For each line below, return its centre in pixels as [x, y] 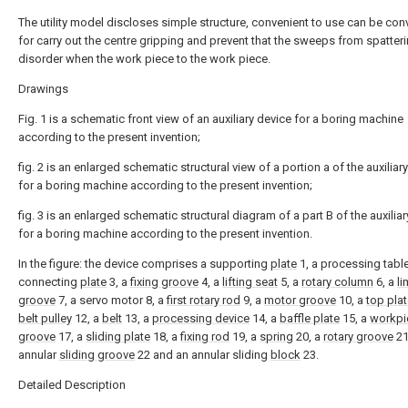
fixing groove [164, 281]
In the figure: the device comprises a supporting [144, 263]
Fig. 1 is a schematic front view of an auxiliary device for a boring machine [211, 118]
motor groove [300, 300]
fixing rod [205, 336]
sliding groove [97, 354]
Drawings [43, 88]
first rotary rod [204, 300]
